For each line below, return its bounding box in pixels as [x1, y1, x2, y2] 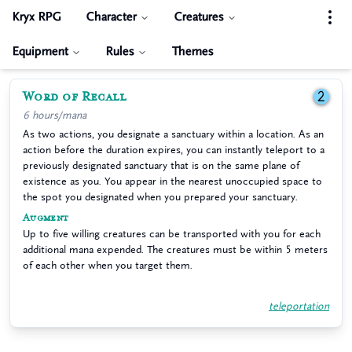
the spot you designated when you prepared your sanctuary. [23, 192, 298, 202]
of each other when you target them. [23, 260, 192, 270]
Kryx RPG [13, 11, 61, 23]
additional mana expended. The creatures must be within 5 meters [23, 244, 328, 255]
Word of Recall [23, 89, 126, 104]
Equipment [13, 46, 68, 57]
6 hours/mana [23, 110, 86, 120]
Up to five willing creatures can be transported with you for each [23, 229, 321, 239]
